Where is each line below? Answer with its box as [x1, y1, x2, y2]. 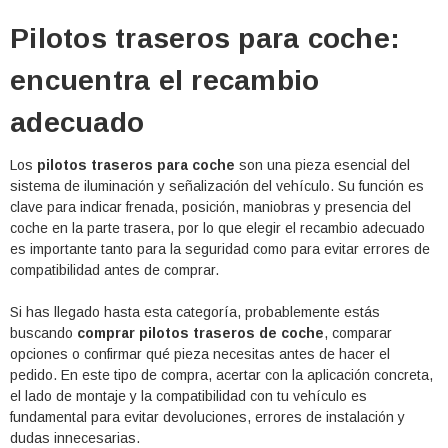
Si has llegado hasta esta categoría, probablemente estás [10, 303, 380, 320]
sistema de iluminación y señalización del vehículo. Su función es [10, 177, 424, 194]
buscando [10, 324, 77, 341]
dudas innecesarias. [10, 429, 140, 446]
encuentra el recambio [10, 64, 320, 96]
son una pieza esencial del [235, 156, 410, 173]
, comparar [324, 324, 392, 341]
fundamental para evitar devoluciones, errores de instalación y [10, 408, 405, 425]
